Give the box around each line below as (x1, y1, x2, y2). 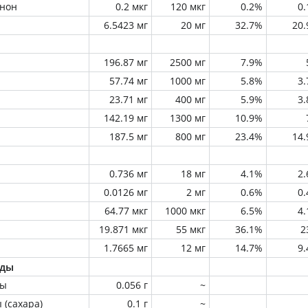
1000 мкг (165, 204, 206, 217)
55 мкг (176, 223, 206, 236)
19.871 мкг (99, 223, 148, 236)
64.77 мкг (104, 204, 148, 217)
